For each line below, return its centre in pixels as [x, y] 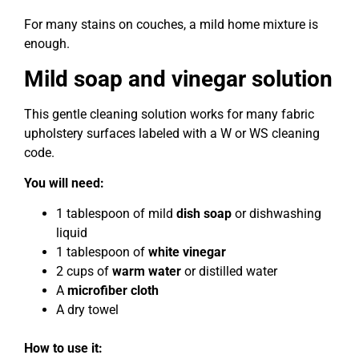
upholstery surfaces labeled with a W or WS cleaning [172, 133]
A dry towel [87, 310]
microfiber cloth [113, 291]
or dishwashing [276, 214]
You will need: [64, 184]
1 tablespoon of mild [116, 214]
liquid [72, 233]
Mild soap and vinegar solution [178, 79]
